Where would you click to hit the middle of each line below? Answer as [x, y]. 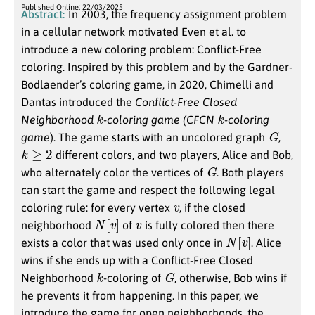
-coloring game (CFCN [160, 120]
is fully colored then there [208, 225]
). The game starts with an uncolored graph [159, 137]
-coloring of [133, 278]
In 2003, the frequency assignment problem [178, 14]
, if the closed [213, 207]
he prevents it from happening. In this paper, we [140, 295]
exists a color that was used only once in [123, 243]
